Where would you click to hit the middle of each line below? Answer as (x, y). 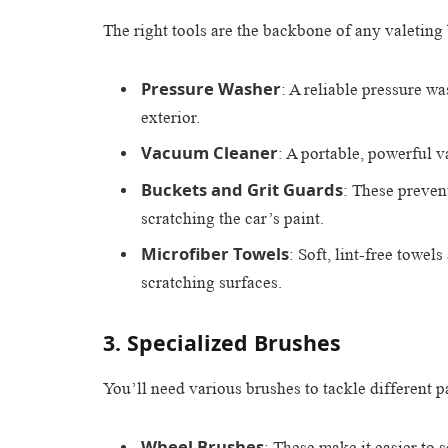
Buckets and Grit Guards (242, 189)
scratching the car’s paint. (232, 218)
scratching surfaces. (211, 282)
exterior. (170, 117)
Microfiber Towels (215, 253)
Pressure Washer (211, 88)
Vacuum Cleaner (209, 153)
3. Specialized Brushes (222, 342)
